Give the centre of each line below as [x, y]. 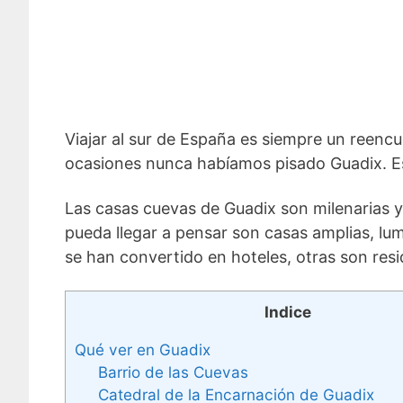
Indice [288, 311]
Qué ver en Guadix [143, 349]
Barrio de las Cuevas [173, 372]
